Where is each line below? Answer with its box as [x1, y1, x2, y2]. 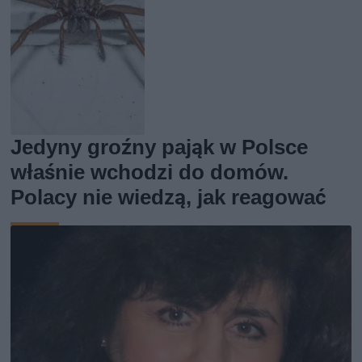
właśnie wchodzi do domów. [11, 159, 289, 184]
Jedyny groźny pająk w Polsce [11, 134, 309, 159]
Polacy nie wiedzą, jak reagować [11, 184, 327, 209]
